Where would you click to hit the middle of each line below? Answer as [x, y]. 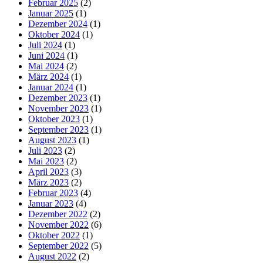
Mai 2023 [46, 161]
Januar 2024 [51, 87]
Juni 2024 [46, 56]
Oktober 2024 [54, 35]
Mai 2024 [46, 66]
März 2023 [48, 183]
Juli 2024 [45, 45]
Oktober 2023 [54, 119]
